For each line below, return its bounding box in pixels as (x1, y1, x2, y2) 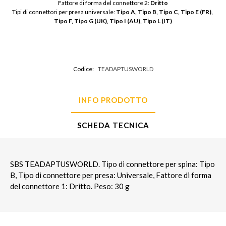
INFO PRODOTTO (78, 95, 148, 105)
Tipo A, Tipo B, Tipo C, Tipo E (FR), (116, 8, 213, 16)
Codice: (73, 65, 94, 73)
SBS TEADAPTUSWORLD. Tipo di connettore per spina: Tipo (10, 159, 215, 169)
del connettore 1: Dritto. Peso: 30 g (10, 182, 130, 191)
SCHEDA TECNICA (77, 121, 149, 130)
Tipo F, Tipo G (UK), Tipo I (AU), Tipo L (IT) (54, 17, 172, 25)
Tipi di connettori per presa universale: (12, 8, 116, 16)
